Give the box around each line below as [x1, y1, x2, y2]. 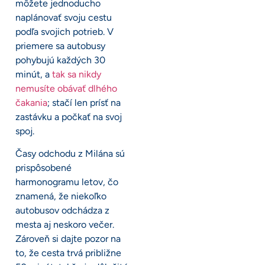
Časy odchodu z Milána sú [15, 147, 125, 159]
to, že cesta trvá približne [15, 247, 121, 258]
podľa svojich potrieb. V [15, 25, 114, 37]
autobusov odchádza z [15, 204, 109, 216]
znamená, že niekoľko [15, 190, 106, 202]
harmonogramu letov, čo [15, 176, 118, 188]
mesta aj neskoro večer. [15, 218, 114, 230]
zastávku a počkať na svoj [15, 111, 122, 122]
